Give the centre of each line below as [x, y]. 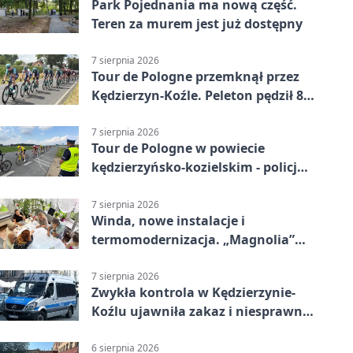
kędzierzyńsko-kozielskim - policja [198, 167]
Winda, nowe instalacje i [168, 220]
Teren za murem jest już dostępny [197, 24]
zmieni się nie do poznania [175, 258]
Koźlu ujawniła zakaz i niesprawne [201, 311]
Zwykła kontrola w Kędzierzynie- [193, 292]
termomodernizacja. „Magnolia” [193, 239]
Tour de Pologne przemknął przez [195, 77]
